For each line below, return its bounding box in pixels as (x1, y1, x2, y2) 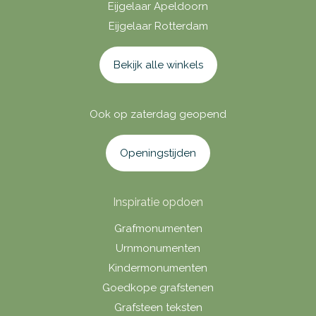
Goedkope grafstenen (102, 281, 214, 294)
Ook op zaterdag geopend (90, 107, 226, 121)
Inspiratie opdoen (113, 195, 203, 209)
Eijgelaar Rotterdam (108, 19, 208, 32)
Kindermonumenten (109, 261, 207, 274)
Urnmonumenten (116, 241, 200, 255)
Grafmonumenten (114, 221, 202, 235)
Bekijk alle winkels (113, 58, 203, 71)
